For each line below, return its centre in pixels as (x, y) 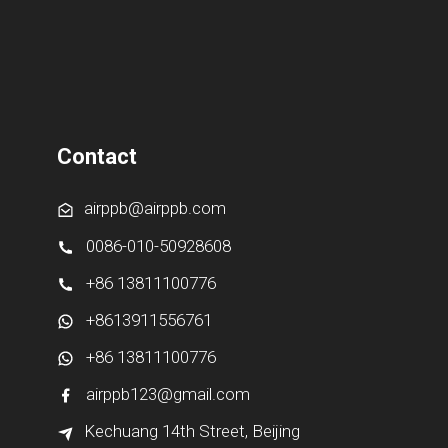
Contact (96, 156)
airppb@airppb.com (154, 207)
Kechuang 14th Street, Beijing (191, 431)
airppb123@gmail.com (161, 394)
